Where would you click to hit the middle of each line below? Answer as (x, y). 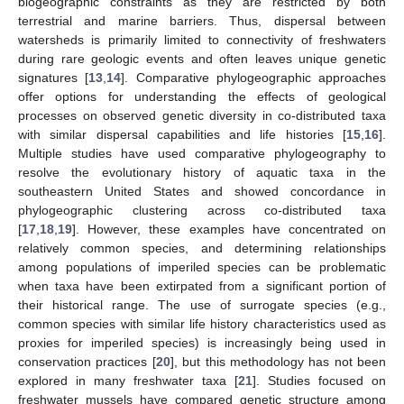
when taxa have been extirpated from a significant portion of (202, 285)
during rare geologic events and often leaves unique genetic (202, 58)
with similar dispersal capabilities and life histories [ (182, 134)
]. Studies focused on (319, 380)
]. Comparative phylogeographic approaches (253, 77)
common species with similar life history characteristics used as (202, 323)
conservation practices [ (87, 361)
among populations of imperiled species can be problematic (202, 266)
